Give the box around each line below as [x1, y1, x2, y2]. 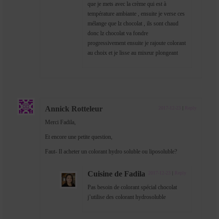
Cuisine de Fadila [88, 170, 145, 178]
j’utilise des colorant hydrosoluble [88, 194, 166, 201]
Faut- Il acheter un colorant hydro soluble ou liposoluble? [45, 148, 177, 155]
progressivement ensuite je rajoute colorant [88, 40, 186, 47]
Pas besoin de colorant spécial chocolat [88, 184, 177, 191]
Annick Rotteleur [45, 105, 103, 113]
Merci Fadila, [45, 119, 76, 126]
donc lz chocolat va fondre [88, 30, 148, 37]
